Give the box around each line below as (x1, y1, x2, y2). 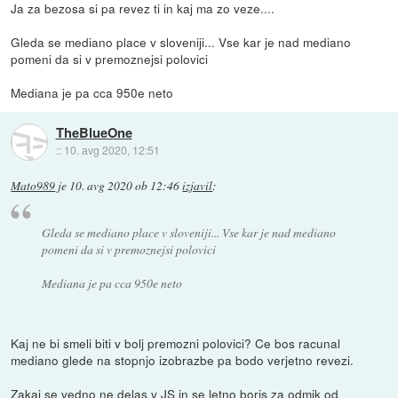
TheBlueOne (55, 123, 132, 143)
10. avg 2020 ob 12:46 (69, 178, 180, 195)
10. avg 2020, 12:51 (63, 142, 160, 158)
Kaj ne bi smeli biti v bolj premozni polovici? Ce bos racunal (11, 333, 341, 352)
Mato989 (11, 178, 56, 195)
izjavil (182, 178, 213, 195)
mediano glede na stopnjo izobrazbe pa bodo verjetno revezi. (11, 350, 354, 369)
